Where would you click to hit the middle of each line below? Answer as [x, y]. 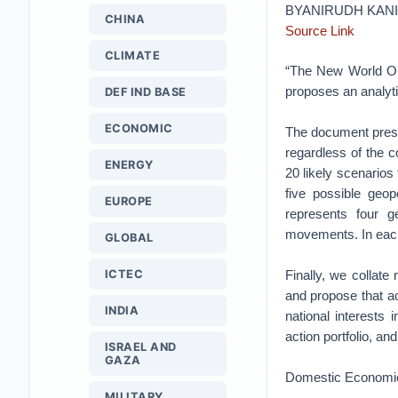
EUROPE [128, 201]
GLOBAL [129, 238]
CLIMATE [132, 56]
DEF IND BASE [145, 92]
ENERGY [129, 165]
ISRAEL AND [140, 347]
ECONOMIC [139, 128]
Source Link [319, 31]
